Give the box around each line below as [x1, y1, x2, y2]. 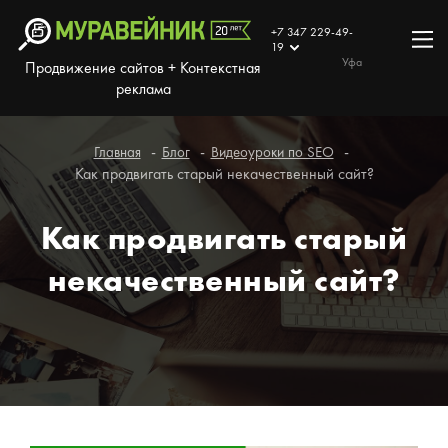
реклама [115, 81, 171, 98]
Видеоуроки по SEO [210, 145, 334, 161]
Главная [93, 145, 141, 161]
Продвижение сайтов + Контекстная [25, 60, 262, 77]
